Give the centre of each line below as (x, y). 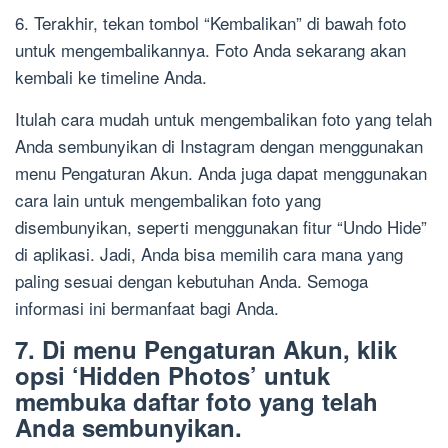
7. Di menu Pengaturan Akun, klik (206, 349)
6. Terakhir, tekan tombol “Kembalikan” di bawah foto (210, 23)
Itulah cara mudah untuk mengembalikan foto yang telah (223, 119)
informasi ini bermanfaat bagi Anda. (147, 308)
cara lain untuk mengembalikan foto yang (168, 200)
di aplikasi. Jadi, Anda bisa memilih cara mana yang (209, 254)
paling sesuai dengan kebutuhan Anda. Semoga (191, 281)
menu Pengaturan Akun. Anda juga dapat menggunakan (221, 173)
